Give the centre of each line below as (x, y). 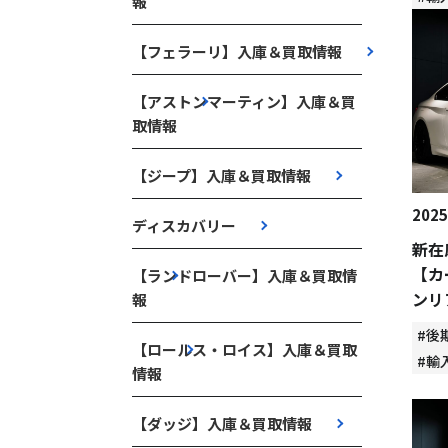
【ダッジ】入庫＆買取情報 (222, 423)
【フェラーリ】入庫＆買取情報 (237, 51)
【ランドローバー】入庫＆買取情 (244, 275)
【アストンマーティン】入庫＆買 (244, 101)
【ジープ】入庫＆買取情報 (221, 175)
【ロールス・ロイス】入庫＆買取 (244, 349)
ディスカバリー (184, 225)
